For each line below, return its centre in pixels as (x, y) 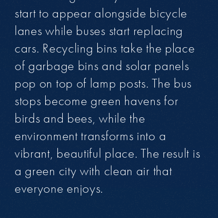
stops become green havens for (96, 101)
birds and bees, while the (80, 118)
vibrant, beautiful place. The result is (107, 154)
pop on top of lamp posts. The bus (103, 83)
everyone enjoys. (59, 189)
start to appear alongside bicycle (101, 13)
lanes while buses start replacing (99, 31)
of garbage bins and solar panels (102, 66)
